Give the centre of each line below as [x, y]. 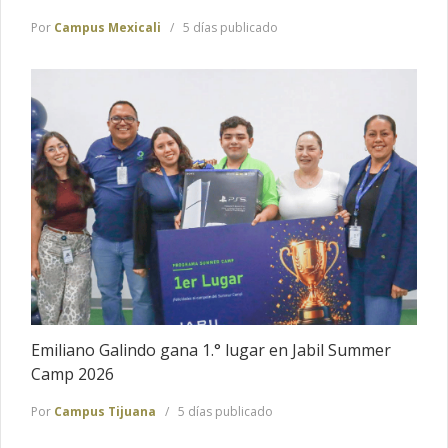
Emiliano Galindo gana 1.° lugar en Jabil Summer [211, 350]
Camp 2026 [72, 374]
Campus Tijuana [105, 411]
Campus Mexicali [107, 27]
